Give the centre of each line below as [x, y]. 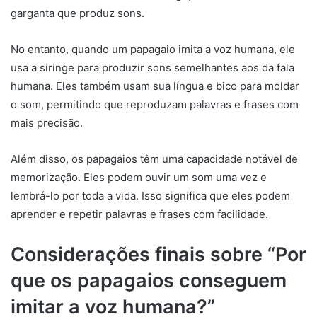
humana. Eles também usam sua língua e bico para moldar [155, 86]
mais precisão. [47, 122]
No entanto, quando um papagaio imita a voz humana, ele [153, 49]
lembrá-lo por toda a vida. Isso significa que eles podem [150, 195]
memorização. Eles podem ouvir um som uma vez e [139, 177]
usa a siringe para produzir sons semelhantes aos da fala [152, 67]
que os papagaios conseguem [149, 280]
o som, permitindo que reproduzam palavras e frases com [155, 104]
